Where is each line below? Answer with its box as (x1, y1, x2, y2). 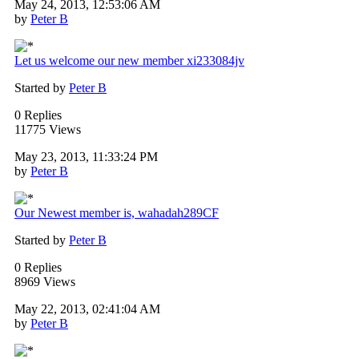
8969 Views (14, 275, 75, 289)
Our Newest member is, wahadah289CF (14, 206, 219, 220)
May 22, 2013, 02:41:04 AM (14, 302, 160, 317)
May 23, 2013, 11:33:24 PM (14, 150, 158, 164)
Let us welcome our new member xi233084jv (14, 54, 244, 68)
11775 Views (14, 123, 81, 137)
